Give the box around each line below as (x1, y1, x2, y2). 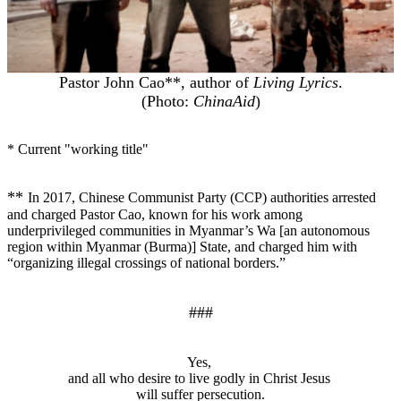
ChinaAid (192, 91, 255, 110)
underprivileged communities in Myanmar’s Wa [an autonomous (7, 222, 370, 238)
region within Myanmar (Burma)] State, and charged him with (7, 238, 357, 254)
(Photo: (141, 91, 193, 110)
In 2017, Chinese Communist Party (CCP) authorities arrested (28, 189, 376, 205)
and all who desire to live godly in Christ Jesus (67, 370, 334, 386)
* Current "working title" (7, 141, 149, 157)
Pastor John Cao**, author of (58, 73, 253, 91)
